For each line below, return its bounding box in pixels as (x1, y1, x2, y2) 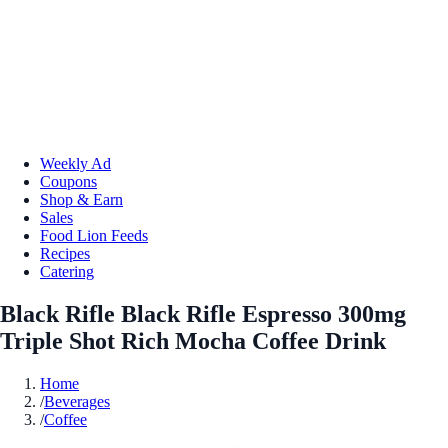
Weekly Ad (40, 154, 111, 172)
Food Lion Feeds (40, 226, 148, 244)
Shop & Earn (40, 190, 123, 208)
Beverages (44, 392, 110, 410)
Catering (40, 262, 94, 280)
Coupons (40, 172, 97, 190)
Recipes (40, 244, 90, 262)
